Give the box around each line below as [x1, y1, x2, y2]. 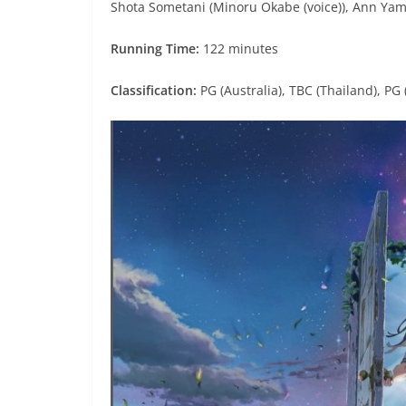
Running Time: [111, 40, 203, 58]
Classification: [111, 82, 197, 100]
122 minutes [203, 40, 278, 58]
